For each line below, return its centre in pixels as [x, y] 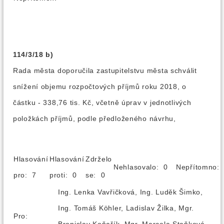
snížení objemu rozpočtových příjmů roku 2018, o [100, 86]
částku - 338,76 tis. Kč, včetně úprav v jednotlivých [102, 102]
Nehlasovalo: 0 [144, 167]
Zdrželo [99, 159]
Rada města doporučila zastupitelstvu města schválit [105, 70]
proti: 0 [67, 175]
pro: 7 [29, 175]
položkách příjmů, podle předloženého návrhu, [94, 118]
